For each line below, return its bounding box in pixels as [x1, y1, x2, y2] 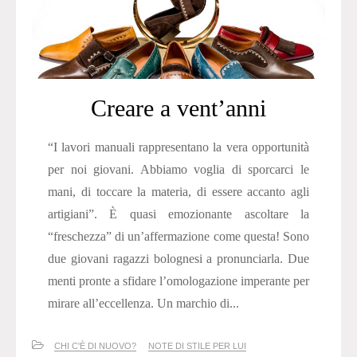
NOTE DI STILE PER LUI [148, 341, 246, 351]
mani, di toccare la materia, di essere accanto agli [48, 185, 309, 199]
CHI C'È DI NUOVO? [54, 341, 136, 351]
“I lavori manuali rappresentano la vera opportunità [48, 140, 309, 155]
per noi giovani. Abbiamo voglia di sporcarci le [48, 163, 309, 177]
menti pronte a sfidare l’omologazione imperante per [48, 274, 309, 288]
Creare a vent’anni [91, 95, 266, 122]
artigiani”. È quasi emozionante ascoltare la [48, 207, 309, 222]
